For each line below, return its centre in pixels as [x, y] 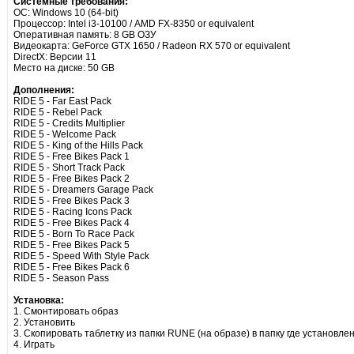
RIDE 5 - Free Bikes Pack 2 [72, 179]
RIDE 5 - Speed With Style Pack [81, 256]
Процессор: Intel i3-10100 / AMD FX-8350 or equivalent [134, 24]
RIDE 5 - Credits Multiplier [69, 123]
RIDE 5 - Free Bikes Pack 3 [72, 201]
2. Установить [44, 322]
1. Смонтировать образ [66, 311]
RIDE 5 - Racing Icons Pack [73, 212]
